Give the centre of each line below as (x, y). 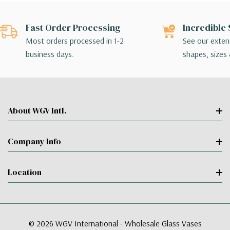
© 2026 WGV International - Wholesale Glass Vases (115, 224)
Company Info (34, 141)
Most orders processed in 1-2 (74, 41)
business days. (50, 54)
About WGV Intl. (37, 111)
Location (25, 172)
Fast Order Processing (73, 28)
